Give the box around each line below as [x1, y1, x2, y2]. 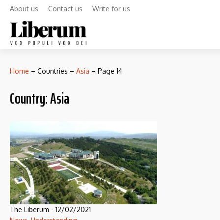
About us [10, 4, 38, 13]
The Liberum [10, 205, 49, 214]
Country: [10, 87, 50, 110]
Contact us [48, 4, 82, 13]
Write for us [92, 4, 130, 13]
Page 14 [98, 67, 122, 75]
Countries [37, 67, 68, 75]
